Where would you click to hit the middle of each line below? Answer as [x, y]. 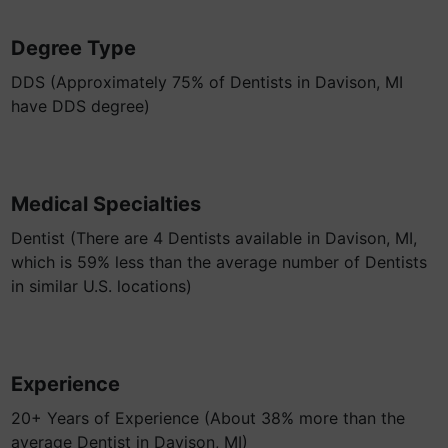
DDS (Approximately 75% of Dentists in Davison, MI [207, 82]
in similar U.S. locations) [101, 286]
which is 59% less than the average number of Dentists [219, 262]
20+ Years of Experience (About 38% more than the [208, 418]
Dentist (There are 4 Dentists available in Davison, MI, [214, 238]
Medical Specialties [106, 204]
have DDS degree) [80, 106]
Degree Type [73, 48]
